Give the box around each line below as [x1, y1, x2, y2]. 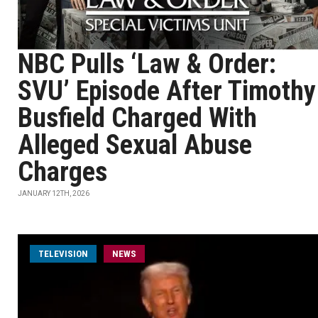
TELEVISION [38, 248, 88, 259]
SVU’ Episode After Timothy [18, 75, 316, 106]
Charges [18, 156, 107, 187]
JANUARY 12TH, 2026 [18, 190, 89, 197]
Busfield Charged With [18, 102, 257, 133]
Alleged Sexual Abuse [18, 129, 252, 160]
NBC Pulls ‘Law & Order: [18, 48, 276, 79]
